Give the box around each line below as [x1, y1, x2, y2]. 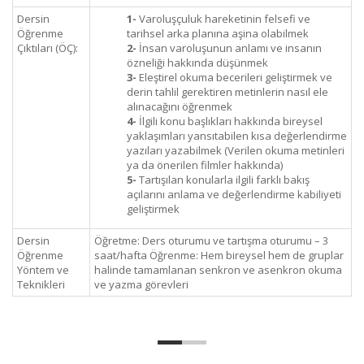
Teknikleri [17, 277, 65, 292]
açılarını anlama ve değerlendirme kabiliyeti [127, 187, 341, 201]
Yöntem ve [17, 262, 69, 277]
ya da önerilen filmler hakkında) [127, 158, 283, 172]
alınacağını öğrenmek [127, 99, 232, 114]
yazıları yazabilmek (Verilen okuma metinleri [127, 143, 344, 158]
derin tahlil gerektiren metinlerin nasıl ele [127, 84, 328, 99]
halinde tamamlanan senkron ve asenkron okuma [94, 262, 342, 277]
